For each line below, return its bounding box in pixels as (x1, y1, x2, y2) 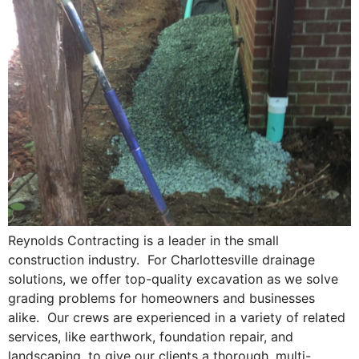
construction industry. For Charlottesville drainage (8, 252, 315, 268)
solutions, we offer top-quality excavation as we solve (8, 271, 338, 288)
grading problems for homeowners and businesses (8, 290, 315, 307)
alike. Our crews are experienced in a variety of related (8, 309, 345, 326)
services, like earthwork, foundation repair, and (8, 329, 293, 345)
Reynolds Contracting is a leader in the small (8, 232, 279, 249)
